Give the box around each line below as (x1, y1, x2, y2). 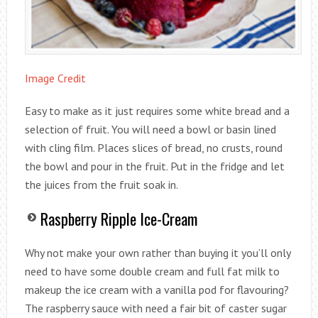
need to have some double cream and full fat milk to (24, 264, 280, 279)
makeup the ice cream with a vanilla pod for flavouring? (24, 283, 289, 297)
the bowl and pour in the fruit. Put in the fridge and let (24, 159, 285, 174)
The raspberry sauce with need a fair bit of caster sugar (24, 301, 287, 316)
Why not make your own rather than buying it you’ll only (24, 246, 290, 261)
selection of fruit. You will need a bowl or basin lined (24, 122, 276, 137)
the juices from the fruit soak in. (24, 177, 178, 192)
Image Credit (24, 71, 86, 86)
